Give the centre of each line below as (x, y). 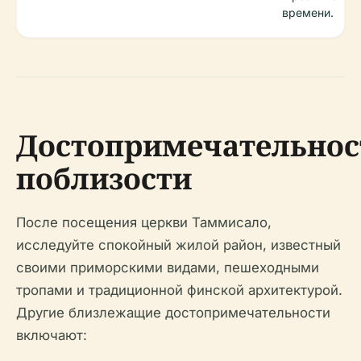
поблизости (104, 178)
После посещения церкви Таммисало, (144, 222)
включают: (52, 335)
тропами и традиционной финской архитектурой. (179, 290)
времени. (308, 12)
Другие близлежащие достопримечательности (173, 313)
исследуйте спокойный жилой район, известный (178, 245)
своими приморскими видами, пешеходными (168, 268)
